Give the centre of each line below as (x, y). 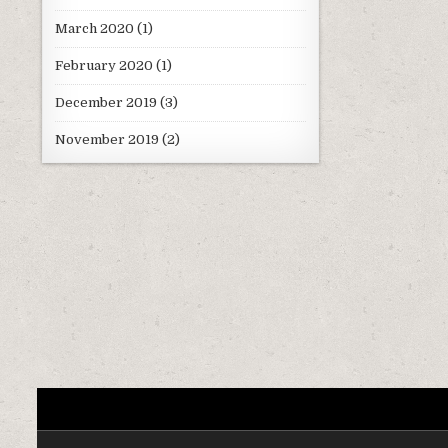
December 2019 (106, 102)
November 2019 (107, 139)
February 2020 (104, 65)
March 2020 (94, 28)
